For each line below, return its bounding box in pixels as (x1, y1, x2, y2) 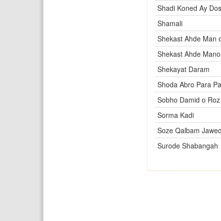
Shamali (157, 18, 183, 28)
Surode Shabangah (157, 141, 218, 150)
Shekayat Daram (157, 64, 210, 74)
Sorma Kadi (157, 110, 194, 120)
